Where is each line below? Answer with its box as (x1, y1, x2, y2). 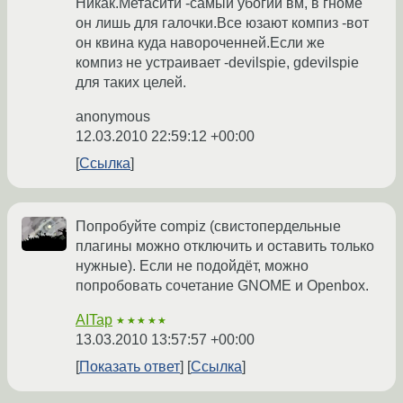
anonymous (76, 109, 150, 125)
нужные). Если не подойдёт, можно (76, 258, 309, 274)
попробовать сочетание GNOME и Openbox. (76, 278, 369, 294)
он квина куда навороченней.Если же (76, 35, 325, 51)
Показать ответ (79, 359, 180, 375)
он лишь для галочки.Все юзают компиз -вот (76, 15, 369, 31)
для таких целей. (76, 75, 186, 91)
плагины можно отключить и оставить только (76, 238, 374, 255)
